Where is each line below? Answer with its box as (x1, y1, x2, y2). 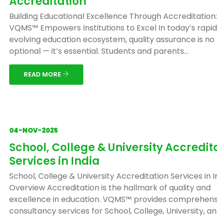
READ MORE (24, 70, 62, 79)
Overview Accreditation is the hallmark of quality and (9, 182, 211, 193)
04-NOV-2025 (9, 126, 58, 135)
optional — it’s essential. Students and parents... (9, 46, 188, 57)
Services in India (9, 154, 100, 169)
